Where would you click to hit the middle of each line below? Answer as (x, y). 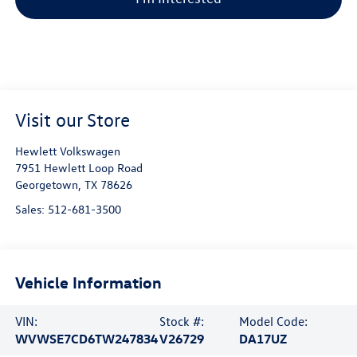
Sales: (31, 210)
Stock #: (182, 322)
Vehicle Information (88, 281)
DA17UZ (263, 339)
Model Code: (274, 322)
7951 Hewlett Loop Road (78, 168)
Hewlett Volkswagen (67, 151)
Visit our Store (72, 120)
